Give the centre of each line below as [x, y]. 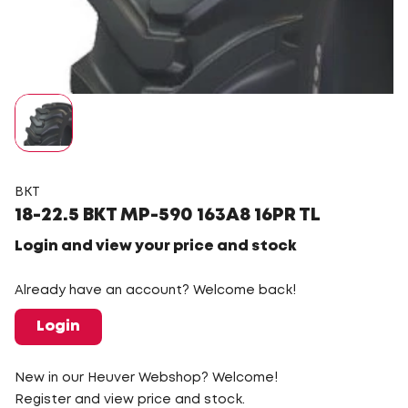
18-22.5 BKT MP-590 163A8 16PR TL [168, 215]
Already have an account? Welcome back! [155, 290]
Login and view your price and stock [155, 246]
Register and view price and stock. [130, 399]
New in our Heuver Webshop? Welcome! [146, 377]
